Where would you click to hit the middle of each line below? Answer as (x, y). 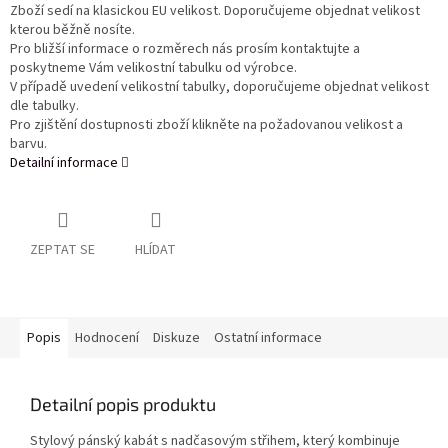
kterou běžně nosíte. (72, 30)
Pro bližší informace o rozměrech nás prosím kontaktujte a (185, 49)
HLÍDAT (155, 250)
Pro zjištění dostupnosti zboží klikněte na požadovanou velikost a (206, 125)
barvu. (28, 144)
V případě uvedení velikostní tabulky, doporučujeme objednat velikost (219, 87)
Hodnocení (107, 338)
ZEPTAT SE (62, 250)
